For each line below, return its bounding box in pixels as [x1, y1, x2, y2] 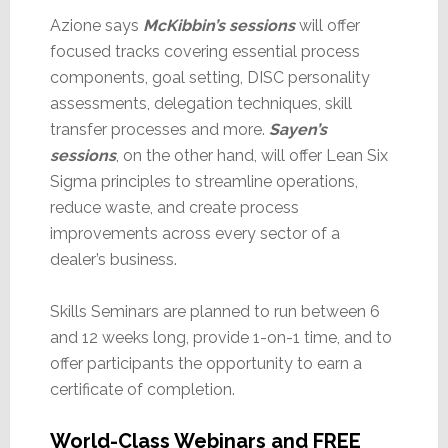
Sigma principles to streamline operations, [49, 171, 358, 191]
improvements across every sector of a [49, 223, 340, 243]
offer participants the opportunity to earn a [49, 353, 362, 373]
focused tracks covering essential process [49, 41, 360, 61]
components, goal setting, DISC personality [49, 67, 370, 87]
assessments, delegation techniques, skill [49, 93, 352, 113]
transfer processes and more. [49, 119, 269, 139]
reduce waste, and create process [49, 197, 299, 217]
